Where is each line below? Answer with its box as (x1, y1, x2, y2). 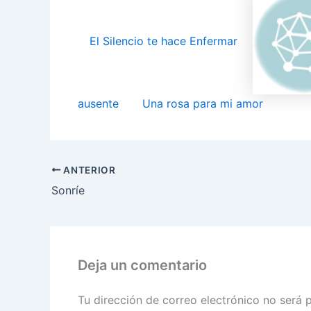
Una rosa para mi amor (142, 96, 263, 110)
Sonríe (51, 183, 85, 197)
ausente (78, 96, 119, 110)
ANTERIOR (60, 164, 116, 176)
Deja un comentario (78, 256, 207, 274)
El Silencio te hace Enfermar (90, 34, 237, 49)
